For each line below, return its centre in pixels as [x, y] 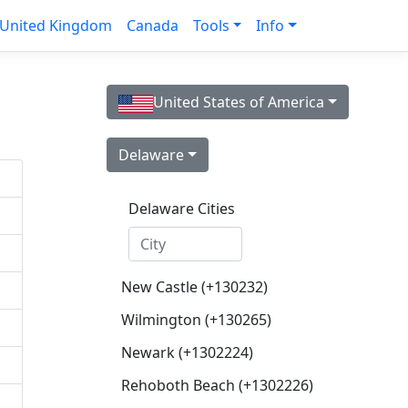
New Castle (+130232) [194, 287]
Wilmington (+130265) [196, 320]
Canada [152, 25]
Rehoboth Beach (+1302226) [217, 385]
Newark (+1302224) [187, 352]
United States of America [239, 102]
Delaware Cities [182, 209]
